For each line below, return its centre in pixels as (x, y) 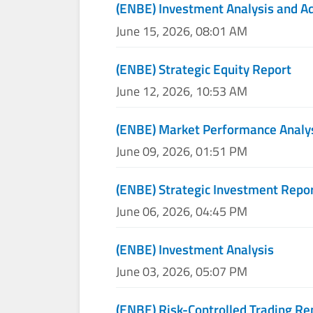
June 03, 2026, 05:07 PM (182, 272)
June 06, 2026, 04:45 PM (182, 212)
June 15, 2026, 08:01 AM (182, 31)
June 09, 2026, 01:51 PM (182, 151)
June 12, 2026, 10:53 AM (182, 91)
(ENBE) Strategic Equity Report (204, 68)
